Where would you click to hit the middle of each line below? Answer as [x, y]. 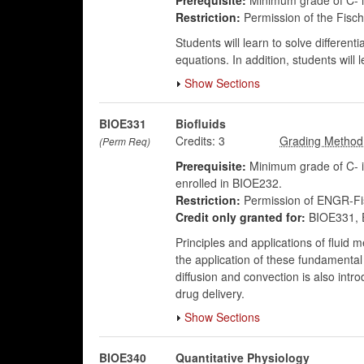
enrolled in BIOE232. [228, 183]
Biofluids [200, 123]
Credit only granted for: [240, 217]
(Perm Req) [125, 141]
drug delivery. [210, 293]
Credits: [195, 141]
